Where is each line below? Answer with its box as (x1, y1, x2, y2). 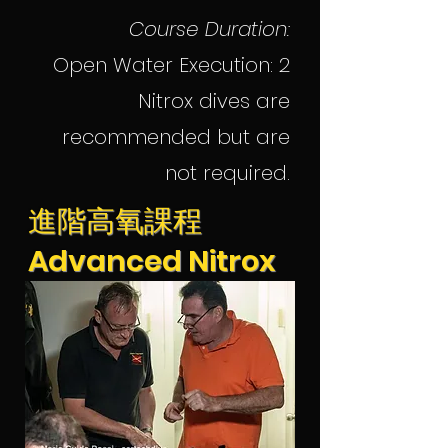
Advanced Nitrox (28, 241, 275, 281)
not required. (165, 159, 290, 187)
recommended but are (62, 123, 290, 151)
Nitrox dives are (138, 87, 290, 115)
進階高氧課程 (28, 201, 202, 241)
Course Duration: (129, 15, 290, 43)
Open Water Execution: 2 (53, 51, 290, 79)
